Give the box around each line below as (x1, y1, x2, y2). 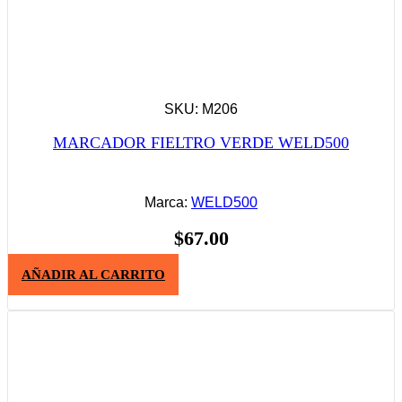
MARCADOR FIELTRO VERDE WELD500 (53, 133, 349, 152)
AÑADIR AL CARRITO (22, 267, 165, 283)
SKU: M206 (164, 100, 238, 117)
